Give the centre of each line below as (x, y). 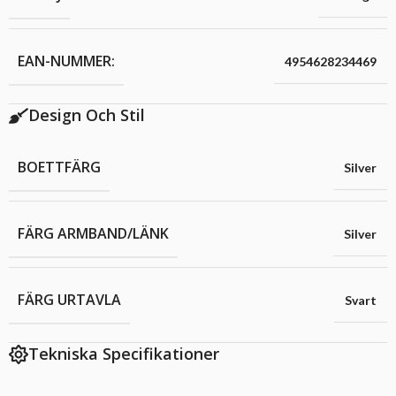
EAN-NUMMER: (66, 61)
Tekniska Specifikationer (124, 354)
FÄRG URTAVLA (69, 300)
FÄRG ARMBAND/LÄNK (93, 234)
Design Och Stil (87, 115)
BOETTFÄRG (59, 168)
